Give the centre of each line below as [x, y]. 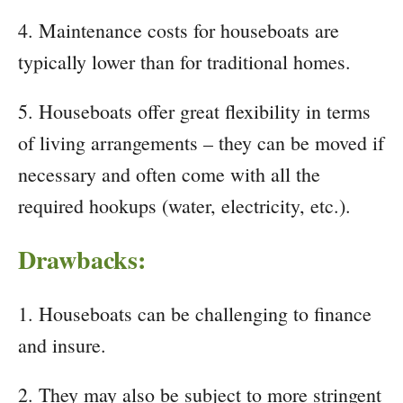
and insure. [62, 345]
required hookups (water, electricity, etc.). [184, 206]
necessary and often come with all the [169, 175]
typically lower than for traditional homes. [184, 62]
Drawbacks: [82, 260]
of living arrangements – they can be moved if [201, 143]
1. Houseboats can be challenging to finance [195, 314]
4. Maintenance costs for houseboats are [179, 31]
